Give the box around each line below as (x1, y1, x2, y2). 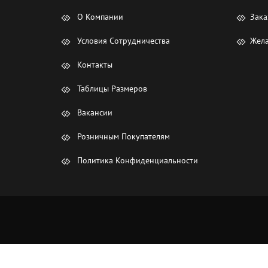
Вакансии (75, 107, 112, 118)
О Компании (75, 11, 123, 23)
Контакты (75, 59, 112, 71)
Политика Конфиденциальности (75, 155, 198, 166)
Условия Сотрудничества (75, 35, 170, 47)
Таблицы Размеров (75, 83, 147, 95)
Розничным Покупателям (75, 131, 170, 142)
